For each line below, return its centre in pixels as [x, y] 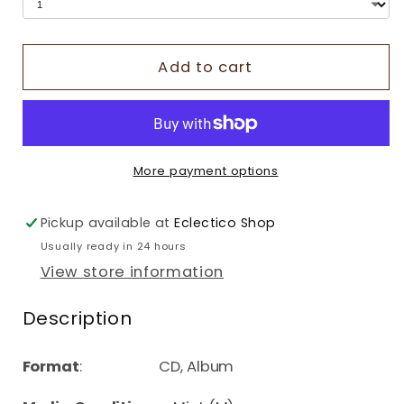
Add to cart [206, 68]
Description [77, 318]
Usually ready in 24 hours [113, 246]
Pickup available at [107, 223]
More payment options [206, 170]
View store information [132, 272]
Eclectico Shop [225, 223]
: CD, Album [156, 367]
